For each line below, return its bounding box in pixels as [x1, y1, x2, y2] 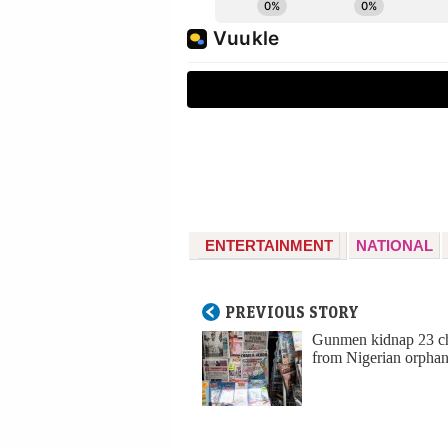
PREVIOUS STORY [225, 302, 359, 323]
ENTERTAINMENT [205, 237, 333, 255]
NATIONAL [356, 237, 433, 255]
